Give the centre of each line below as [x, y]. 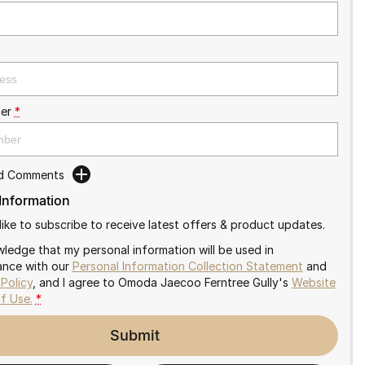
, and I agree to [75, 282]
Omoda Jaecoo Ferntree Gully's [203, 282]
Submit [135, 335]
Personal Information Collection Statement [187, 266]
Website [313, 282]
